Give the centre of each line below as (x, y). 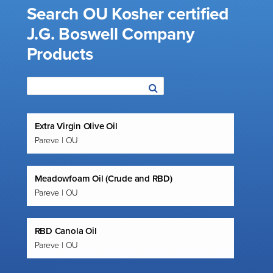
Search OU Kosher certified (127, 14)
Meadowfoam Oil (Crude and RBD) (103, 179)
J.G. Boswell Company (110, 34)
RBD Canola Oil (66, 231)
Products (60, 54)
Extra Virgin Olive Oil (76, 126)
